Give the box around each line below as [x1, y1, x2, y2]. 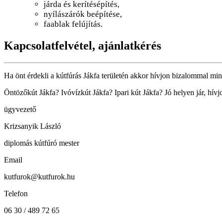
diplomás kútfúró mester [4, 139, 79, 148]
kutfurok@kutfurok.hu [4, 172, 75, 181]
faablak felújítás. [44, 19, 103, 29]
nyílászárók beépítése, [44, 9, 122, 19]
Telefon [4, 189, 28, 198]
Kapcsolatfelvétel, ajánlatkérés [4, 39, 161, 53]
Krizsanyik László [4, 122, 61, 131]
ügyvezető [4, 105, 36, 114]
